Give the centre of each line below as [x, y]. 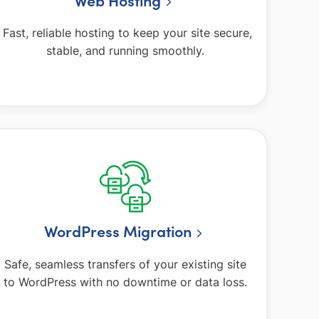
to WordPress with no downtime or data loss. [125, 282]
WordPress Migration [117, 231]
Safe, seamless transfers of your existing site [125, 264]
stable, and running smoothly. [125, 51]
